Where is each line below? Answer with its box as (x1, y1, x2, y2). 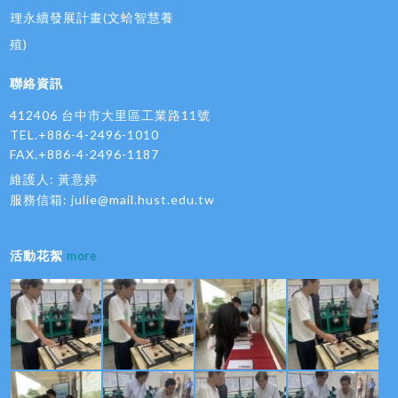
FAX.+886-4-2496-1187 (10, 147, 160, 163)
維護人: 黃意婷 (10, 171, 99, 187)
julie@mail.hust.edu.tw (71, 192, 216, 208)
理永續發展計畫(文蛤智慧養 (10, 10, 175, 26)
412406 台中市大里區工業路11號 (10, 107, 211, 123)
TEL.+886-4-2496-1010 (10, 127, 160, 143)
